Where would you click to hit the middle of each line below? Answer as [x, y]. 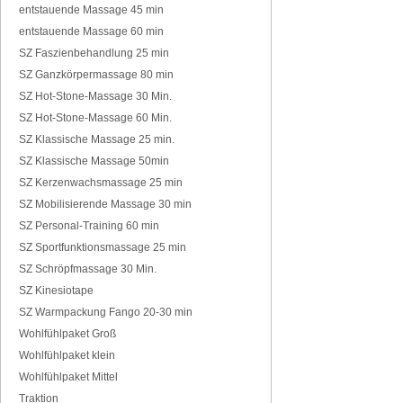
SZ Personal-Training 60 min [89, 226]
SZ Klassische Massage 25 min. [97, 139]
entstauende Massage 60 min [91, 31]
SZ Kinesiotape [56, 291]
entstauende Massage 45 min [91, 10]
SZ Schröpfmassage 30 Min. [88, 269]
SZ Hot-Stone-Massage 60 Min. [95, 118]
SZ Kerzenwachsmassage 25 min [101, 183]
